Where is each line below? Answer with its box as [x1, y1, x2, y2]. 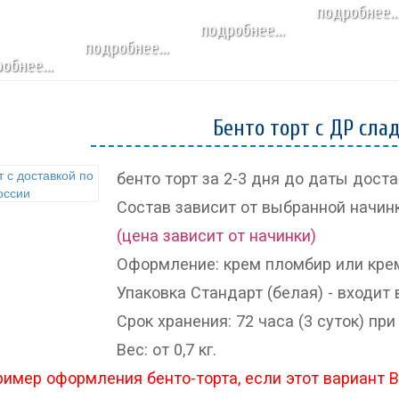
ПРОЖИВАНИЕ [52, 97, 127, 110]
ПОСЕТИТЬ [52, 70, 109, 84]
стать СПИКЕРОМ [52, 17, 142, 30]
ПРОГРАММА [52, 44, 118, 57]
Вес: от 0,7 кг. [116, 340, 216, 360]
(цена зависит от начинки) [116, 226, 316, 246]
